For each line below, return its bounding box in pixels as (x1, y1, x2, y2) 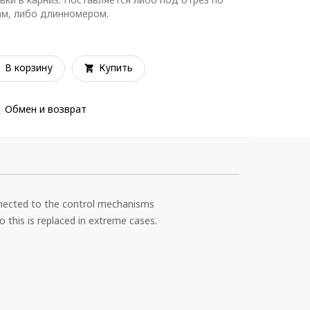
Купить (99, 61, 133, 74)
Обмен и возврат (5, 102, 86, 116)
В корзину (5, 61, 53, 74)
